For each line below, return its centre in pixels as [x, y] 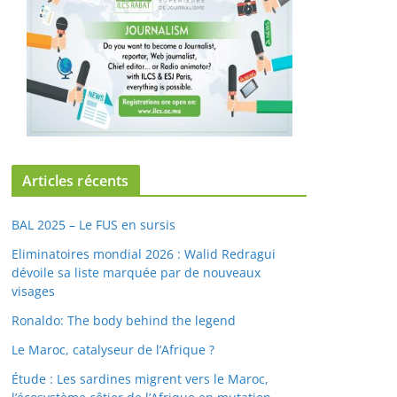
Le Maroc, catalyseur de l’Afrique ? [113, 350]
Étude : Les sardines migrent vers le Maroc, [140, 379]
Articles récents [76, 181]
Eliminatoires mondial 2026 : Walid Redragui [144, 254]
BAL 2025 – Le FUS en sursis [93, 225]
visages [33, 292]
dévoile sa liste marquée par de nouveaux [136, 273]
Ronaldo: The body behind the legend [124, 321]
